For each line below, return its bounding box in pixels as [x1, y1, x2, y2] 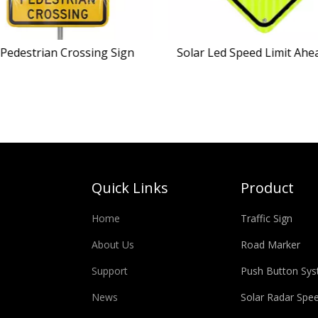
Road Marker [241, 238, 301, 251]
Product [241, 178, 295, 197]
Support [91, 264, 128, 278]
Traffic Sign [241, 212, 293, 225]
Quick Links [91, 178, 168, 197]
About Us [91, 238, 134, 251]
